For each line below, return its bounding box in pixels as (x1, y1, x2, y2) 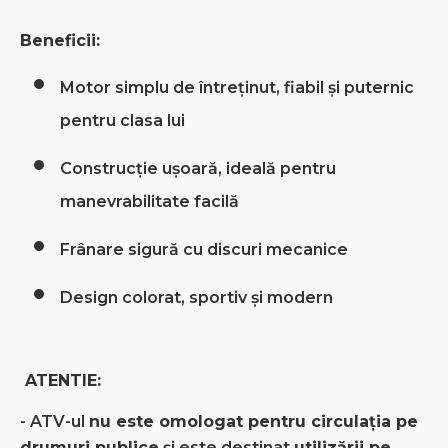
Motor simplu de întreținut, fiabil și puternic (60, 78, 414, 97)
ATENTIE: (20, 371, 101, 390)
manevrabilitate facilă (60, 192, 239, 211)
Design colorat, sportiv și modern (60, 288, 333, 307)
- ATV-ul (20, 412, 89, 431)
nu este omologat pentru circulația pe (89, 412, 418, 431)
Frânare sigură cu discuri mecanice (60, 240, 348, 259)
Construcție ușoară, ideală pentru (60, 159, 336, 178)
